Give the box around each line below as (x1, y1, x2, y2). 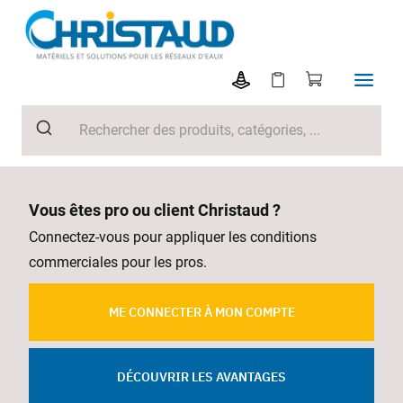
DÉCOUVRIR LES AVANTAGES (117, 369, 286, 386)
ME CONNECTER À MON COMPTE (108, 304, 295, 321)
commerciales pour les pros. (29, 253, 207, 271)
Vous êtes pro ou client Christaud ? (29, 198, 281, 220)
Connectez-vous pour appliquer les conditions (29, 228, 317, 246)
